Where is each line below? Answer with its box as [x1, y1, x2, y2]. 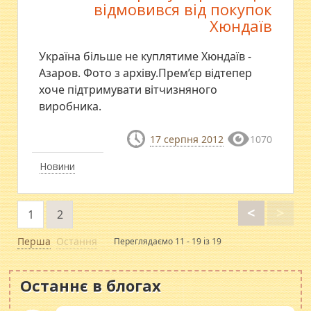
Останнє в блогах [20, 275, 162, 296]
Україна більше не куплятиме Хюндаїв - [39, 49, 252, 64]
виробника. [39, 99, 102, 114]
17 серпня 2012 [149, 133, 224, 146]
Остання [56, 235, 98, 249]
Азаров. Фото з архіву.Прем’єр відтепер [39, 65, 253, 81]
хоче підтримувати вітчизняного [39, 82, 218, 97]
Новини [40, 160, 76, 174]
